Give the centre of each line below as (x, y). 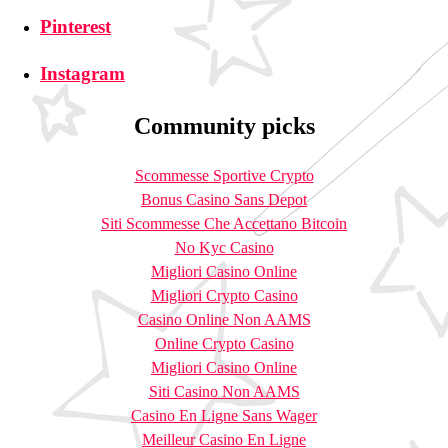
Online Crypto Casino (224, 343)
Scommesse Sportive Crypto (224, 175)
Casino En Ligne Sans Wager (224, 415)
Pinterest (75, 26)
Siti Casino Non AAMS (224, 391)
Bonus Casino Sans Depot (224, 199)
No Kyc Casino (224, 247)
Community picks (224, 125)
